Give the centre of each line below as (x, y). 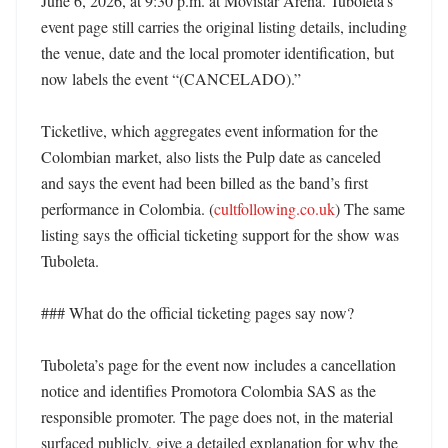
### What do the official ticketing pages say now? (197, 312)
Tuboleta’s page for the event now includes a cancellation (218, 364)
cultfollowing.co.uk (274, 208)
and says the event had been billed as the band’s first (204, 182)
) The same (370, 208)
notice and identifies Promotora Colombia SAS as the (208, 390)
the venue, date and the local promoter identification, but (217, 52)
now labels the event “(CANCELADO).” (173, 78)
